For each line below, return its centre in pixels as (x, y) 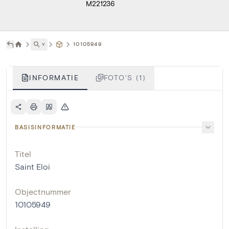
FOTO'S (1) (125, 77)
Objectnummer (43, 191)
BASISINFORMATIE (45, 127)
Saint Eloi (32, 166)
